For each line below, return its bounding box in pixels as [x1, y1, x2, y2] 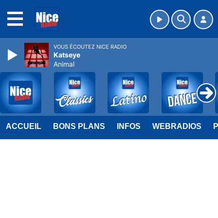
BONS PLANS [53, 122, 105, 130]
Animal [54, 60, 74, 68]
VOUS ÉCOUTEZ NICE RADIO [54, 43, 127, 50]
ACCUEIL [6, 122, 41, 130]
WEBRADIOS [152, 122, 201, 130]
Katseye [54, 51, 80, 59]
